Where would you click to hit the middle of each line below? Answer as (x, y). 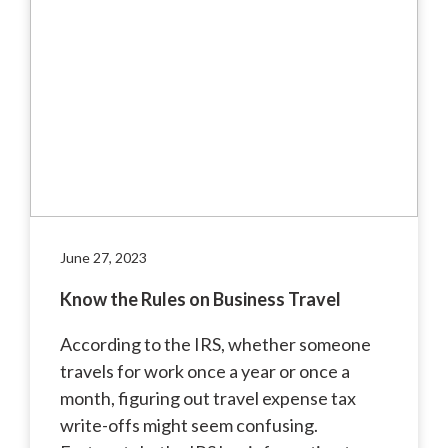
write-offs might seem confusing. (189, 424)
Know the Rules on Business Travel (200, 298)
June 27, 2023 (103, 257)
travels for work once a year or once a (205, 370)
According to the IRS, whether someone (215, 343)
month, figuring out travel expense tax (208, 397)
